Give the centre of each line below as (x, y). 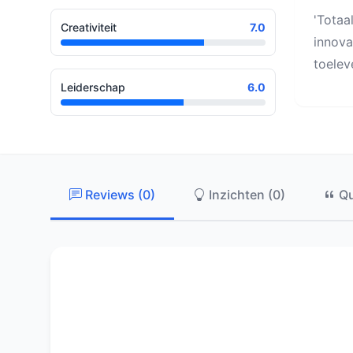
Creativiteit (89, 27)
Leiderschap (93, 87)
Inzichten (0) (245, 194)
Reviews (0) (119, 194)
